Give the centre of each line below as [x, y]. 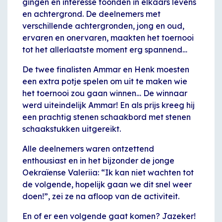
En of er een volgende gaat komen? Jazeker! [109, 216]
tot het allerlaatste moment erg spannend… [105, 49]
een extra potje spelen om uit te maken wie [105, 81]
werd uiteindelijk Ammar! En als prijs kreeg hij [109, 105]
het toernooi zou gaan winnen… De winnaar [105, 93]
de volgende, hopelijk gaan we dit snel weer [107, 184]
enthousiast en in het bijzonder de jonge [98, 160]
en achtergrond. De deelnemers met [91, 14]
